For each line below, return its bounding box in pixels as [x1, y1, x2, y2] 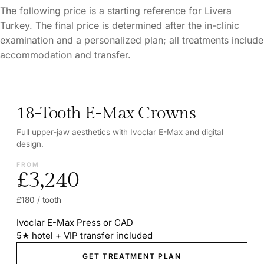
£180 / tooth [16, 194, 61, 204]
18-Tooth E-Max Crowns [16, 103, 196, 123]
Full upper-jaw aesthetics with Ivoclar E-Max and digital [16, 127, 223, 137]
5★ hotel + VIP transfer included [16, 229, 153, 241]
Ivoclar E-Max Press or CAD [16, 216, 133, 228]
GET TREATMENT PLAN [82, 251, 181, 260]
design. [16, 138, 44, 148]
